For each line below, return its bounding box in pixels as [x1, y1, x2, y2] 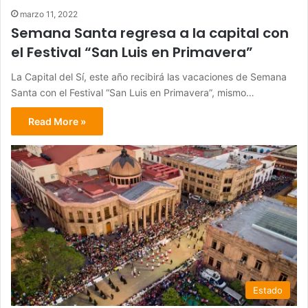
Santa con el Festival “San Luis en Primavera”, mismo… [11, 86, 254, 98]
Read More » [28, 115, 86, 127]
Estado [253, 285, 283, 296]
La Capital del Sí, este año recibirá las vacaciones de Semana [11, 70, 287, 82]
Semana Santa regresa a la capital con [11, 23, 289, 43]
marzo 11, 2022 [20, 8, 78, 19]
